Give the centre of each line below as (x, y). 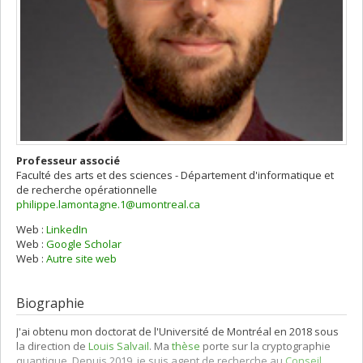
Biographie (50, 303)
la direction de (52, 346)
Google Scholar (84, 244)
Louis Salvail (119, 346)
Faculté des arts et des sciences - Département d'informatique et (175, 175)
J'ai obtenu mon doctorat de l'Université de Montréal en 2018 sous (177, 332)
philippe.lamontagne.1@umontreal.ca (108, 204)
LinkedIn (67, 229)
